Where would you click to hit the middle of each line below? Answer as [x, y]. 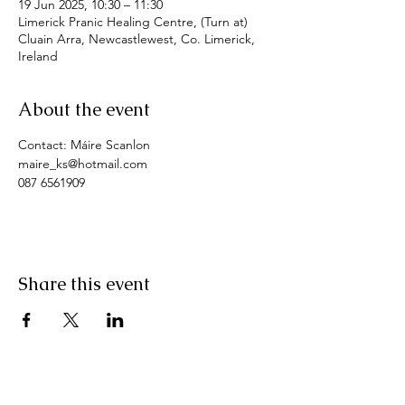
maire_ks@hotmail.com [83, 164]
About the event [84, 109]
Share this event [84, 284]
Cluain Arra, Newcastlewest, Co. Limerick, [137, 39]
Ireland [38, 56]
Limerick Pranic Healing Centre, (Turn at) [133, 22]
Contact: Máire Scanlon [84, 145]
